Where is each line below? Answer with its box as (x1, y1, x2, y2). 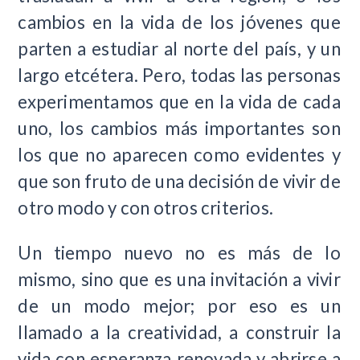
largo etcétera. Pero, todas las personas (18, 64, 341, 87)
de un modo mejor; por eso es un (18, 294, 341, 317)
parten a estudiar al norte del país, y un (18, 38, 341, 60)
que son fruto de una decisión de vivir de (18, 170, 341, 193)
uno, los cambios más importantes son (18, 117, 341, 140)
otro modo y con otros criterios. (18, 197, 274, 219)
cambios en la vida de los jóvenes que (18, 11, 341, 34)
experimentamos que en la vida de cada (18, 91, 341, 113)
